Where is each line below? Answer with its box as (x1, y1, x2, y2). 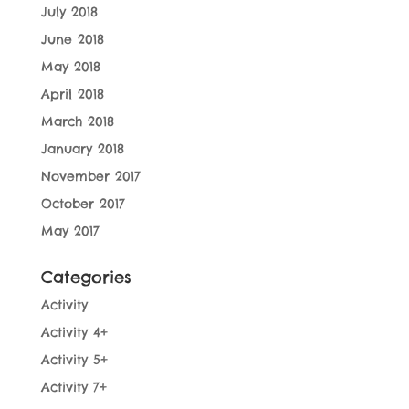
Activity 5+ (40, 351, 108, 369)
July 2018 (40, 4, 98, 21)
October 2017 (40, 195, 125, 213)
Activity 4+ (40, 324, 108, 341)
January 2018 (40, 141, 124, 158)
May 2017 (40, 223, 100, 240)
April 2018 (40, 86, 104, 103)
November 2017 (40, 168, 141, 185)
